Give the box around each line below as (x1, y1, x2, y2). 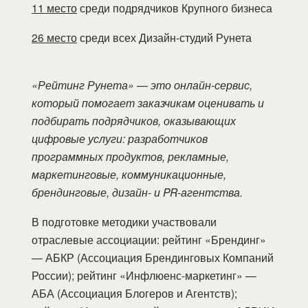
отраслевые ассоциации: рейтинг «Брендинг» (32, 231, 266, 247)
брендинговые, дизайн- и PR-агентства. (32, 184, 243, 199)
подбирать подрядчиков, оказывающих (32, 112, 236, 128)
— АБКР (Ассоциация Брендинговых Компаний (32, 249, 274, 265)
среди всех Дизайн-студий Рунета (77, 29, 252, 45)
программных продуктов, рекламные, (32, 148, 229, 164)
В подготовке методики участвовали (32, 213, 217, 229)
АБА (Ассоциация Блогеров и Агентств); (32, 285, 237, 300)
